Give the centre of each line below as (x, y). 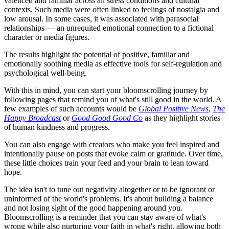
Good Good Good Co (107, 118)
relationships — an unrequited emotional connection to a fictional (109, 28)
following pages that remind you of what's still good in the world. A (113, 100)
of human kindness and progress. (57, 127)
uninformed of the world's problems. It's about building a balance (109, 199)
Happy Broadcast (32, 118)
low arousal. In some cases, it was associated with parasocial (101, 19)
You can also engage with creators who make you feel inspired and (112, 145)
